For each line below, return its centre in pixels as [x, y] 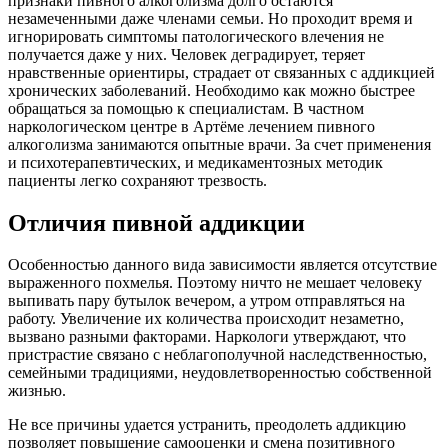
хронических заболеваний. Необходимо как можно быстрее [211, 90]
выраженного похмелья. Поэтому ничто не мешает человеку [215, 283]
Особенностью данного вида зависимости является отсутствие [222, 265]
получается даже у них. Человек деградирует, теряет [186, 54]
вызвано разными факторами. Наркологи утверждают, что [207, 337]
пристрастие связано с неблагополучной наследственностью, [217, 355]
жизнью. [37, 391]
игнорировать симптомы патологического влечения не [196, 36]
